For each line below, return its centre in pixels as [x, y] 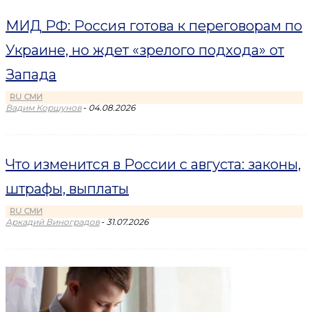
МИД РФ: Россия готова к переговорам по [154, 26]
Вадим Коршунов [44, 108]
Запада [31, 75]
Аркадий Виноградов [53, 222]
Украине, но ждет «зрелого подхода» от [145, 50]
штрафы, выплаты [67, 189]
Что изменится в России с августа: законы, [153, 164]
